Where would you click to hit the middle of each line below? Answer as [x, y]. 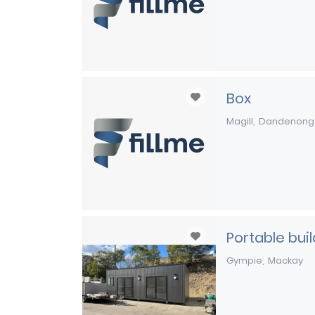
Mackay [285, 261]
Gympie [244, 261]
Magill [240, 121]
